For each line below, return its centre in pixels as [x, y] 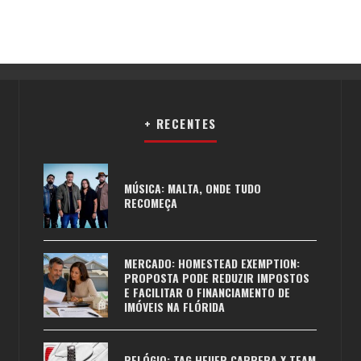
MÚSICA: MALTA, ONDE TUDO [193, 188]
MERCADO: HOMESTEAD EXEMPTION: [212, 263]
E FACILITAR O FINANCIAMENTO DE [207, 292]
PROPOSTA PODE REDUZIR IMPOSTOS [217, 278]
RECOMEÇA [151, 203]
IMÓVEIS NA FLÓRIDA [174, 307]
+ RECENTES [180, 123]
